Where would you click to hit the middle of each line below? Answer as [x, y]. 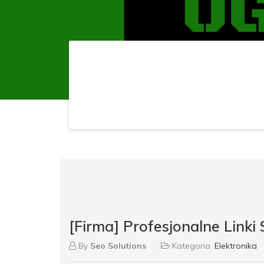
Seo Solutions [118, 245]
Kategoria [191, 245]
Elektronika [236, 245]
